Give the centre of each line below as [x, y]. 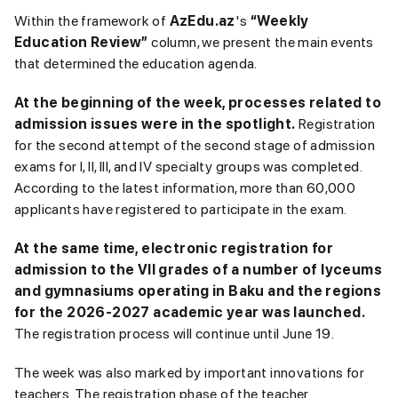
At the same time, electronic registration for [174, 248]
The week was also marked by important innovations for [190, 373]
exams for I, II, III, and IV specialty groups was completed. [188, 167]
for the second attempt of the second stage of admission [195, 145]
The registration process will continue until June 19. [175, 334]
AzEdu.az [202, 21]
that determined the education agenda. [136, 64]
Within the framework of [92, 21]
